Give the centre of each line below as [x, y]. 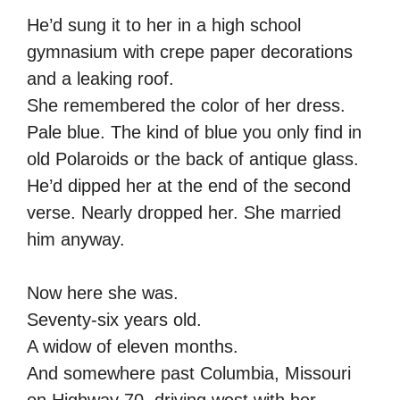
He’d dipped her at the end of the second [189, 185]
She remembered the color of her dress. [186, 105]
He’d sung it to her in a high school [164, 25]
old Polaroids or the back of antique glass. [193, 158]
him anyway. [76, 239]
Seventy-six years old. [114, 319]
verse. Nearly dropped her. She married [184, 212]
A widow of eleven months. [133, 346]
